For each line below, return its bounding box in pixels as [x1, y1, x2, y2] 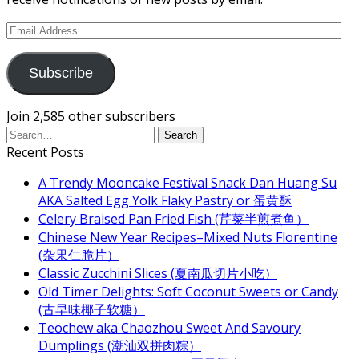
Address [6, 37, 54, 55]
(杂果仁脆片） [38, 245, 119, 264]
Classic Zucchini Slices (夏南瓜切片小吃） [38, 264, 277, 282]
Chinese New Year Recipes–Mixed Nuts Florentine [38, 228, 337, 246]
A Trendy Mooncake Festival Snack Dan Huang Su [38, 173, 337, 192]
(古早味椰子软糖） [38, 300, 145, 318]
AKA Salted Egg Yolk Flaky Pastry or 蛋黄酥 [38, 191, 292, 209]
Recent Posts [6, 143, 84, 161]
